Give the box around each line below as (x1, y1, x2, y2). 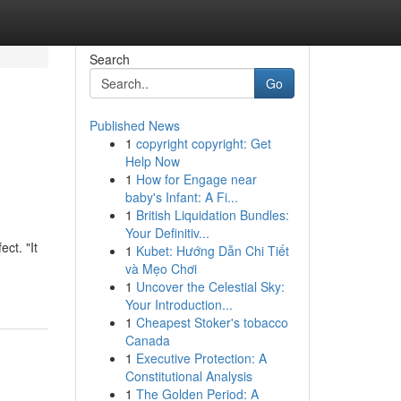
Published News (89, 116, 180, 134)
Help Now (124, 152, 180, 170)
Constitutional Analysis (124, 367, 252, 385)
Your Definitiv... (124, 224, 209, 242)
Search (89, 50, 130, 68)
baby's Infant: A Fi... (124, 188, 238, 206)
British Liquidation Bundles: (135, 206, 289, 224)
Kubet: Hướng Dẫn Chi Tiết (135, 242, 289, 260)
